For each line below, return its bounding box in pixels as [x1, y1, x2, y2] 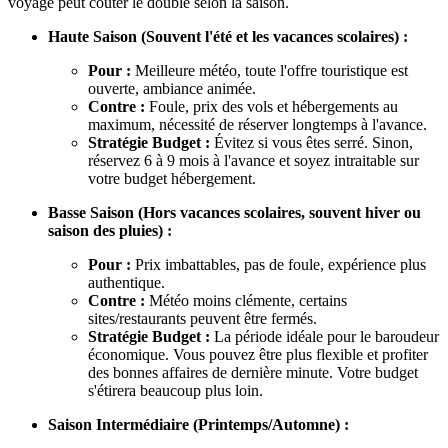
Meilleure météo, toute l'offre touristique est [131, 62, 408, 80]
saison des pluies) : [48, 222, 172, 240]
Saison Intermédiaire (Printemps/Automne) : [48, 416, 349, 434]
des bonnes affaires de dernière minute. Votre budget [88, 364, 418, 382]
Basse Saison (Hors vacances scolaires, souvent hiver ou [48, 204, 421, 222]
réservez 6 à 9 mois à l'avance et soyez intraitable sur [88, 152, 419, 170]
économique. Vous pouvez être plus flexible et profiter [88, 346, 428, 364]
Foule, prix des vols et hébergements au [145, 98, 398, 116]
